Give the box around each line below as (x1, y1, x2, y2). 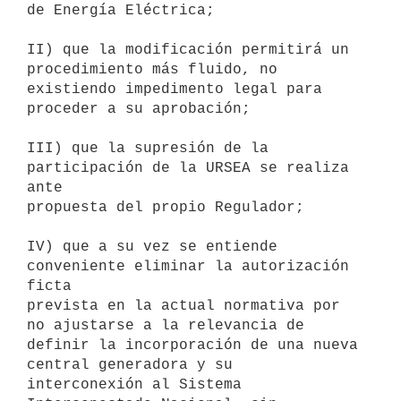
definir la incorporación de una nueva (27, 337, 358, 354)
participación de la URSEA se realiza (27, 159, 349, 176)
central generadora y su (27, 356, 233, 373)
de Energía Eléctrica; (27, 2, 215, 19)
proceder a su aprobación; (27, 100, 251, 117)
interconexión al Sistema (27, 376, 242, 393)
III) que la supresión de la (27, 140, 269, 157)
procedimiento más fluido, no (27, 61, 277, 78)
